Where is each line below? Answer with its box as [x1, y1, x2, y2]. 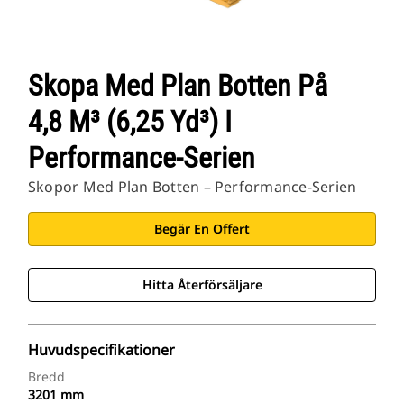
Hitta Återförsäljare [142, 276, 262, 294]
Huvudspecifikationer [28, 340, 175, 361]
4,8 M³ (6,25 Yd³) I [28, 105, 232, 140]
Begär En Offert [154, 220, 250, 238]
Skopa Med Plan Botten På [28, 69, 327, 104]
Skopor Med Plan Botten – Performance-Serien [28, 177, 357, 197]
